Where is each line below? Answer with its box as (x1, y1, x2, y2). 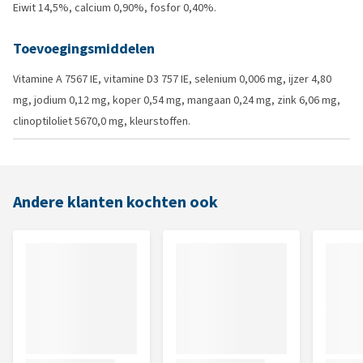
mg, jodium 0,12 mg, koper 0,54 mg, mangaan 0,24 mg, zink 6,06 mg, (13, 92, 340, 108)
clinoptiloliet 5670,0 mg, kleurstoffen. (13, 113, 190, 129)
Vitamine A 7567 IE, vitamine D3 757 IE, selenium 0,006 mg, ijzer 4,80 (13, 71, 331, 87)
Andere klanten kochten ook (13, 191, 218, 213)
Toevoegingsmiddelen (13, 39, 155, 58)
